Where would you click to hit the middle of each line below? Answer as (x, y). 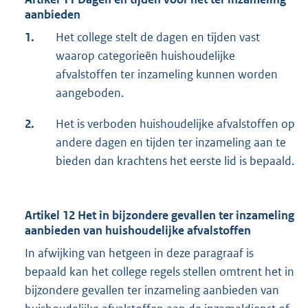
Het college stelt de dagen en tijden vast (158, 37)
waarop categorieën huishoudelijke (145, 56)
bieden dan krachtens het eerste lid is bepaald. (175, 161)
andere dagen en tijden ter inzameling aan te (171, 143)
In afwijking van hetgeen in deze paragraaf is (139, 253)
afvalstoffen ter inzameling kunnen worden (167, 75)
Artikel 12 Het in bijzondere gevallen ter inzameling (159, 216)
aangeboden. (90, 93)
